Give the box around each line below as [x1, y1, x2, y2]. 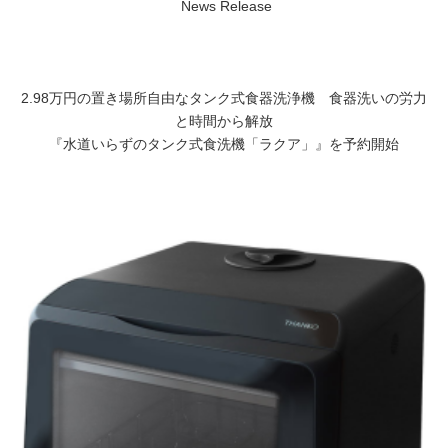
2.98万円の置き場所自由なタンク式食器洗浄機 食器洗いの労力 [21, 91, 427, 107]
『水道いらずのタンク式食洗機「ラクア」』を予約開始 [49, 137, 399, 153]
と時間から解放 [175, 114, 273, 130]
